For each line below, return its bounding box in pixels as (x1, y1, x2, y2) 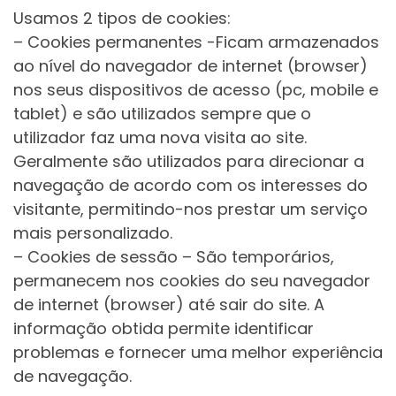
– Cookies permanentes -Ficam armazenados (13, 31, 379, 54)
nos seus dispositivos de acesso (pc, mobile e (13, 79, 378, 102)
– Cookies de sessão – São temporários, (13, 246, 334, 269)
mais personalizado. (13, 222, 172, 245)
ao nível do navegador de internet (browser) (13, 55, 368, 78)
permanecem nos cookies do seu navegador (13, 270, 370, 293)
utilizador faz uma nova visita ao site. (13, 126, 307, 149)
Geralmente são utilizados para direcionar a (13, 150, 364, 173)
